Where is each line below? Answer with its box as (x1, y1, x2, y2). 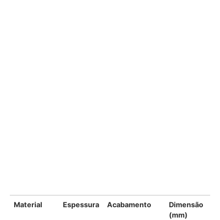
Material (14, 200, 42, 209)
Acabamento (107, 200, 151, 209)
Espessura (63, 200, 99, 209)
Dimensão (169, 200, 203, 209)
